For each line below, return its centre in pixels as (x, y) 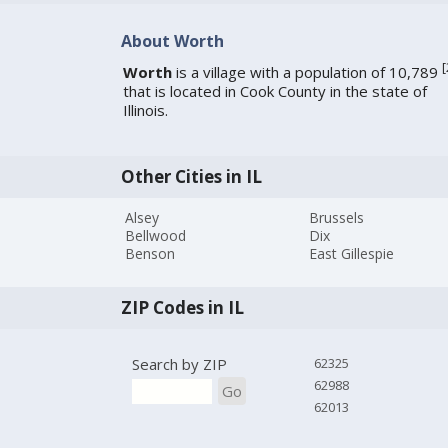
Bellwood (156, 236)
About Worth (172, 40)
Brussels (337, 218)
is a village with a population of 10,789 (306, 72)
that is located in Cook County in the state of (274, 91)
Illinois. (145, 110)
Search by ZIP (179, 364)
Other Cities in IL (191, 176)
